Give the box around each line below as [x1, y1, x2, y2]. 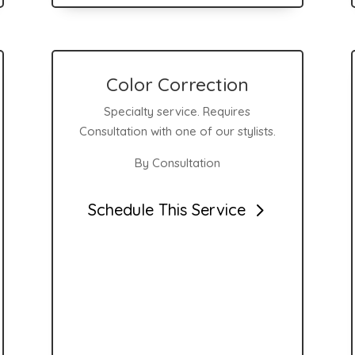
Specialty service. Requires [104, 104, 251, 120]
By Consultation [134, 155, 220, 171]
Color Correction [105, 73, 249, 97]
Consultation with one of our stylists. [78, 124, 276, 139]
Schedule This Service [88, 199, 246, 219]
